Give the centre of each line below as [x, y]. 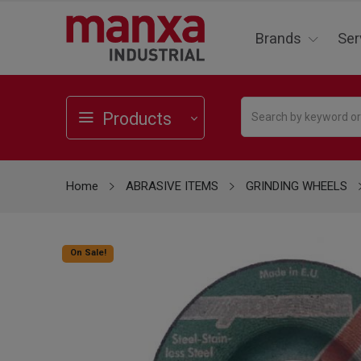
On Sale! [88, 253]
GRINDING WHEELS [297, 187]
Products [137, 119]
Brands [278, 39]
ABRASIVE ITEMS [172, 187]
